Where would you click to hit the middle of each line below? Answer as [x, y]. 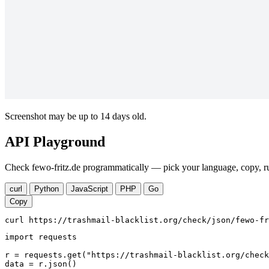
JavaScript [89, 189]
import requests [41, 237]
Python [47, 189]
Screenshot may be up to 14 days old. [76, 116]
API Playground [55, 142]
